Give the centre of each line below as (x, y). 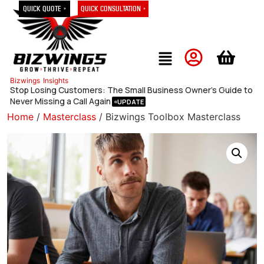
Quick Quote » (44, 9)
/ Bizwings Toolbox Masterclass (169, 116)
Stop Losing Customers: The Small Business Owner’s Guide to (132, 90)
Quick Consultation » (113, 9)
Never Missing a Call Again (61, 101)
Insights (56, 80)
